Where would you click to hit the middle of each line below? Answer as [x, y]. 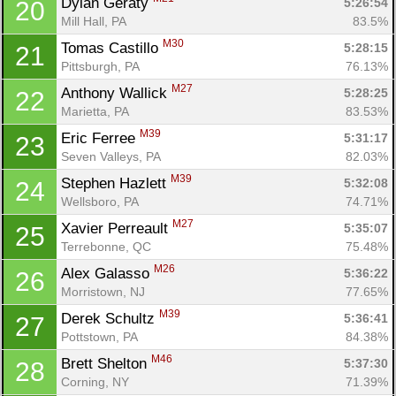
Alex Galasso [107, 273]
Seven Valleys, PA [111, 156]
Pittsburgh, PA [100, 66]
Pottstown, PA [99, 336]
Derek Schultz [110, 318]
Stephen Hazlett [116, 183]
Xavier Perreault [117, 228]
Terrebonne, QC [106, 246]
